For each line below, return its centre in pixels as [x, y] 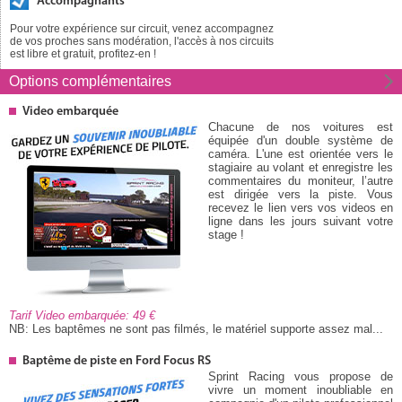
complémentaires [117, 81]
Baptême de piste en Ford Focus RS [117, 361]
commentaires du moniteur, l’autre [301, 180]
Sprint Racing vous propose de [301, 376]
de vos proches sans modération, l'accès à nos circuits [142, 41]
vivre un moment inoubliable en [301, 389]
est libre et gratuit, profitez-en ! [83, 53]
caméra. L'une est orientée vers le [301, 153]
